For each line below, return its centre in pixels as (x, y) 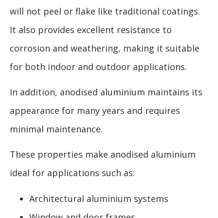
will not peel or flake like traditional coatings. (105, 11)
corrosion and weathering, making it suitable (105, 48)
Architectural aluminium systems (99, 198)
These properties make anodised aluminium (103, 154)
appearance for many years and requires (95, 110)
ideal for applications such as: (72, 173)
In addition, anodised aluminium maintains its (106, 92)
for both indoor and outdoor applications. (98, 66)
